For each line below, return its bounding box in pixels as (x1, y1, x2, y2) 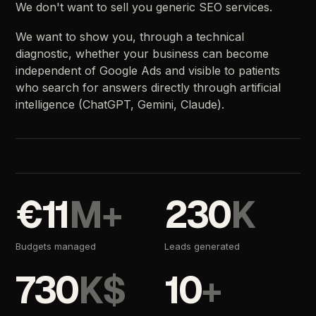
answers (102, 80, 148, 95)
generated (194, 241, 240, 252)
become (226, 47, 269, 61)
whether (75, 47, 121, 61)
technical (196, 30, 245, 44)
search (42, 80, 80, 95)
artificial (240, 80, 281, 95)
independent (16, 63, 82, 78)
